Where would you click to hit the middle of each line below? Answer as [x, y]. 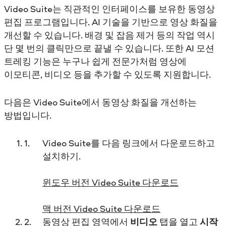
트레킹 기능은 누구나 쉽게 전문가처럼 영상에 [95, 62]
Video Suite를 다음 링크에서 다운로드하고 [128, 143]
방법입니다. [28, 115]
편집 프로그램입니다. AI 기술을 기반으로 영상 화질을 [111, 22]
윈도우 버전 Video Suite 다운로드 [110, 182]
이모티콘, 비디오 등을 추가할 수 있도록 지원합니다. [108, 75]
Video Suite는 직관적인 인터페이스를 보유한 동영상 [109, 9]
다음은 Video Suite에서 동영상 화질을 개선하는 [100, 102]
